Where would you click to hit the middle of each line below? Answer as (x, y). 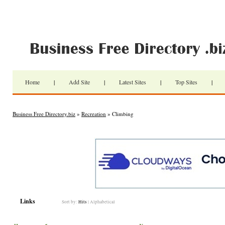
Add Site (79, 82)
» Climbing (120, 114)
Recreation (94, 114)
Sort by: (70, 202)
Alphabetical (102, 202)
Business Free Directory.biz (44, 114)
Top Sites (186, 82)
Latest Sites (133, 82)
